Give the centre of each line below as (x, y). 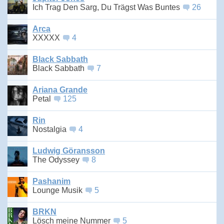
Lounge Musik (58, 190)
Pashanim (51, 181)
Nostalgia (50, 129)
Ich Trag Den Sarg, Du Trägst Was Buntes (107, 7)
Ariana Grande (60, 90)
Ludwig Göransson (69, 151)
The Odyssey (57, 160)
